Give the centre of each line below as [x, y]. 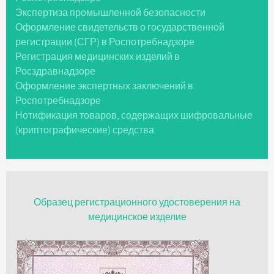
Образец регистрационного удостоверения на [137, 203]
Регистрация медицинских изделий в [98, 57]
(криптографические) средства [85, 131]
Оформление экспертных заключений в [104, 87]
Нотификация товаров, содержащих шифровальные [134, 116]
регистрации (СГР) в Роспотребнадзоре [105, 43]
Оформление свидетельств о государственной [120, 28]
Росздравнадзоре [55, 72]
